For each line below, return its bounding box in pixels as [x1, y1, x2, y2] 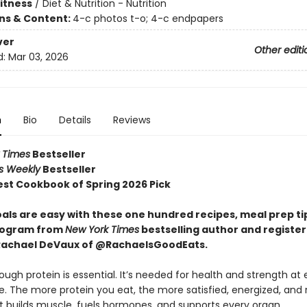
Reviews [112, 112, 151, 127]
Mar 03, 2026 [8, 50, 69, 64]
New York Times [64, 222, 139, 236]
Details [58, 112, 91, 127]
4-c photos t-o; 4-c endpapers [72, 11, 223, 25]
